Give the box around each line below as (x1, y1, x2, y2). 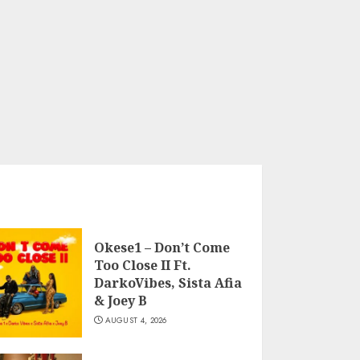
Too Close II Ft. (93, 256, 191, 274)
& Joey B (93, 292, 147, 309)
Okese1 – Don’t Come (93, 239, 230, 256)
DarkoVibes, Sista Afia (93, 274, 242, 292)
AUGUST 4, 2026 (104, 314, 167, 326)
